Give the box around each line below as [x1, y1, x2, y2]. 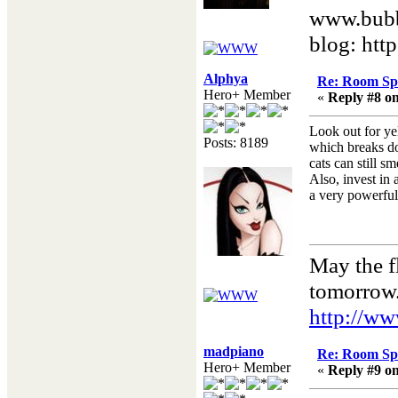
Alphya [203, 71, 248, 87]
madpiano [203, 344, 264, 360]
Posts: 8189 [203, 135, 268, 151]
